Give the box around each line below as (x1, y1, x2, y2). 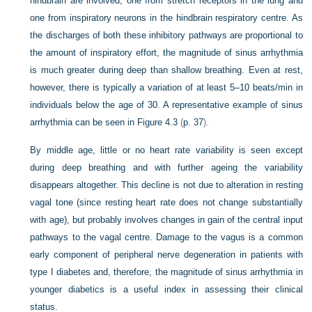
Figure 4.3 (137, 117, 178, 127)
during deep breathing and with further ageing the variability (30, 162, 303, 173)
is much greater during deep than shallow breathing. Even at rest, (30, 65, 303, 75)
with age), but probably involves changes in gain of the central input (30, 214, 303, 225)
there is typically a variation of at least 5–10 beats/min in (69, 82, 303, 93)
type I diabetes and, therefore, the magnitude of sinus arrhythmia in (30, 267, 303, 277)
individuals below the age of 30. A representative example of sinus (30, 100, 303, 110)
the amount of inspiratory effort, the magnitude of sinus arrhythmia (30, 47, 303, 58)
